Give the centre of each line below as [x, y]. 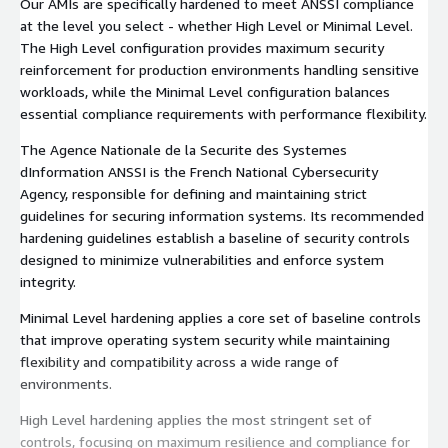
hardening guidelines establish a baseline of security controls [215, 237]
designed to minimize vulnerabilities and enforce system [202, 259]
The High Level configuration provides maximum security [202, 47]
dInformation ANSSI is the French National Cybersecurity [199, 171]
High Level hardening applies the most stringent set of [196, 419]
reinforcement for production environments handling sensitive [219, 69]
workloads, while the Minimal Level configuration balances [205, 91]
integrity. [48, 281]
